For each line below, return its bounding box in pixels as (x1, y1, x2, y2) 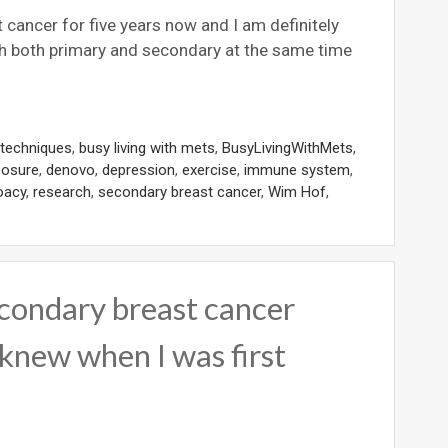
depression (102, 161, 175, 180)
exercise (182, 161, 237, 180)
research (33, 183, 91, 202)
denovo (46, 161, 95, 180)
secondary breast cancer (98, 183, 261, 202)
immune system (244, 161, 350, 180)
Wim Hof (268, 183, 326, 202)
